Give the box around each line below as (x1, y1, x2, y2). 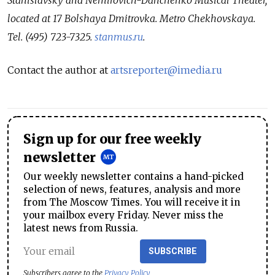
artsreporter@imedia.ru (110, 63, 222, 76)
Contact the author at (7, 63, 110, 76)
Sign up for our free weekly (23, 131, 201, 147)
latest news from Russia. (23, 222, 138, 234)
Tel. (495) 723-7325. (7, 30, 95, 43)
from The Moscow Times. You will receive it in (23, 196, 240, 208)
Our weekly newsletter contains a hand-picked (23, 170, 244, 182)
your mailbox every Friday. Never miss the (23, 209, 223, 221)
